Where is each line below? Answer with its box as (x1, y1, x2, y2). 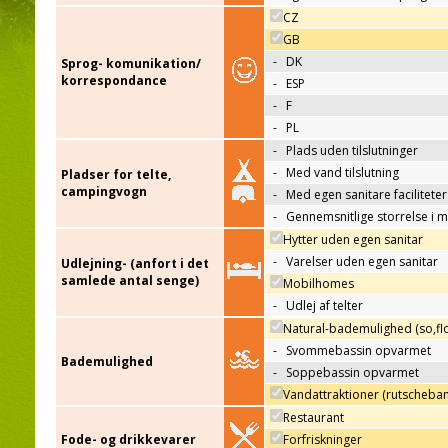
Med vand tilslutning (286, 164, 399, 182)
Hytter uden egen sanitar (283, 231, 423, 249)
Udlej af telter (286, 297, 363, 315)
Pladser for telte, (61, 166, 171, 184)
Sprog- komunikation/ (61, 55, 201, 73)
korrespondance (61, 72, 167, 90)
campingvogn (61, 183, 147, 201)
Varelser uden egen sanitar (286, 253, 438, 271)
